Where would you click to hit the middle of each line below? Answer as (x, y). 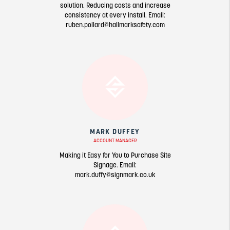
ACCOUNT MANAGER (115, 140)
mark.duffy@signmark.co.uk (115, 175)
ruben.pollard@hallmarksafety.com (115, 25)
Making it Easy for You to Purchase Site (115, 155)
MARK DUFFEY (115, 131)
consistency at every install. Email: (115, 15)
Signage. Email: (115, 165)
